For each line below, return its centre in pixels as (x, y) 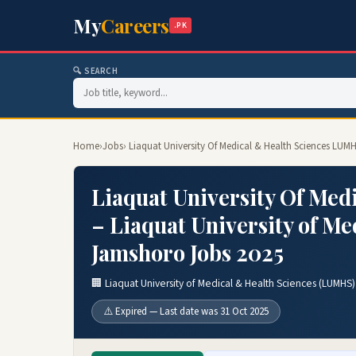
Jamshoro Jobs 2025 (188, 253)
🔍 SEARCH (96, 71)
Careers (135, 25)
